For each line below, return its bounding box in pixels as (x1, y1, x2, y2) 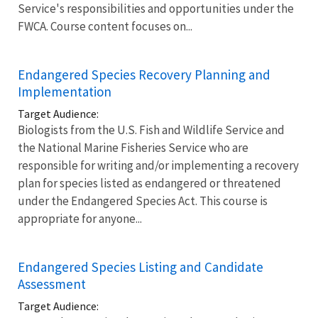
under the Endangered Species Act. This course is (18, 192, 268, 209)
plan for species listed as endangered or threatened (18, 175, 281, 191)
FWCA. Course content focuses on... (18, 18, 192, 34)
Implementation (18, 82, 111, 100)
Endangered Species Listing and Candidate (18, 258, 263, 275)
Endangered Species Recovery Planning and (18, 65, 270, 83)
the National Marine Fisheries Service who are (18, 139, 248, 155)
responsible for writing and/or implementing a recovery (18, 157, 299, 173)
